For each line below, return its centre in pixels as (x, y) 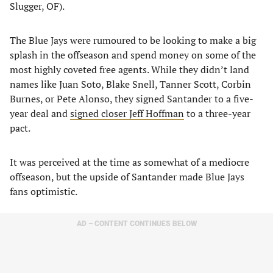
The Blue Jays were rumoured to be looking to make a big (133, 40)
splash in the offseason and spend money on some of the (133, 55)
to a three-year (217, 113)
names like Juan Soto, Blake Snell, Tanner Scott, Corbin (130, 84)
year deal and (40, 113)
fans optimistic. (44, 191)
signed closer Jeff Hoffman (127, 113)
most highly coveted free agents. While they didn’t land (129, 69)
